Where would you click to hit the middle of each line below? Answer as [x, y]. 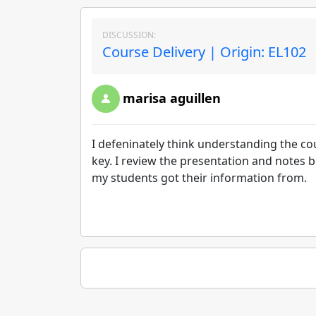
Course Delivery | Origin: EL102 [204, 52]
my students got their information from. [201, 178]
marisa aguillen [172, 98]
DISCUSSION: [129, 35]
